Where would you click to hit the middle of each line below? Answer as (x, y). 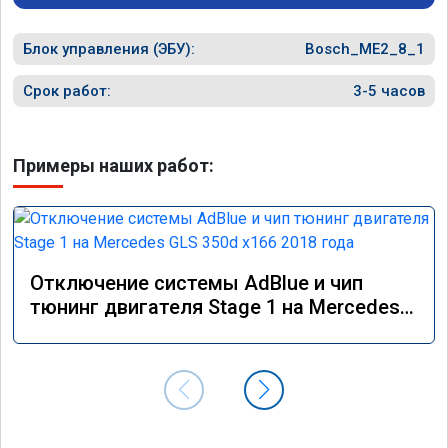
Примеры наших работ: (113, 165)
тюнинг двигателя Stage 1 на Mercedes (215, 306)
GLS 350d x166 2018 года (146, 330)
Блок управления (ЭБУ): (109, 48)
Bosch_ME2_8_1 (365, 48)
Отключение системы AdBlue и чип (196, 282)
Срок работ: (67, 90)
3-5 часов (389, 90)
